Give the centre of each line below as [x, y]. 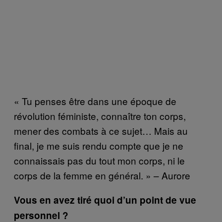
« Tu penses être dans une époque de [95, 101]
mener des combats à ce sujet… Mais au [101, 130]
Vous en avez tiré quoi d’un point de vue [105, 200]
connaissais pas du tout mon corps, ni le [99, 160]
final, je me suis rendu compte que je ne [99, 145]
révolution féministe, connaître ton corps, [100, 115]
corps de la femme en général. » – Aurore [102, 175]
